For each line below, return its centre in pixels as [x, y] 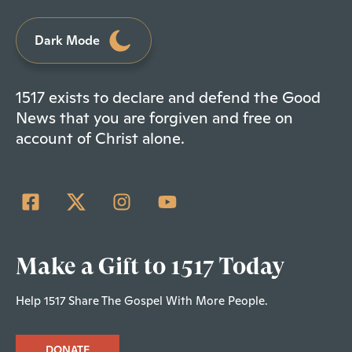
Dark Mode [67, 40]
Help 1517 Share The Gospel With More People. [142, 301]
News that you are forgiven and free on [154, 118]
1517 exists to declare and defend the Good [168, 98]
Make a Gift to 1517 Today [150, 266]
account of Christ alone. [102, 139]
